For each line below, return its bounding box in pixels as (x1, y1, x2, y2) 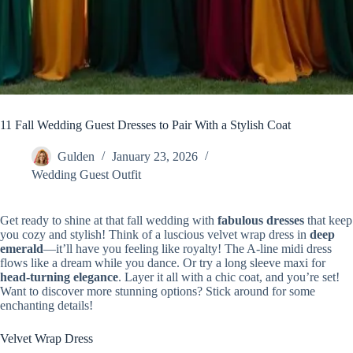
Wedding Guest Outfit (32, 168, 141, 181)
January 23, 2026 (112, 150, 198, 164)
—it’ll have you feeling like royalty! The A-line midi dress (43, 242, 332, 255)
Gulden (58, 150, 95, 164)
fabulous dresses (217, 214, 304, 227)
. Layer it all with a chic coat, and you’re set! (118, 270, 340, 284)
